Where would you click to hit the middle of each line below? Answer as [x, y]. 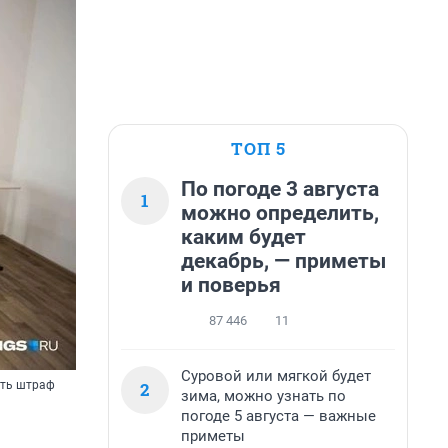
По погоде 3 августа [280, 189]
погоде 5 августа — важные [278, 416]
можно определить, [280, 213]
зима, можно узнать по [263, 396]
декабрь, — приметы [283, 261]
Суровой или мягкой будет [276, 376]
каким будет [243, 237]
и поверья [231, 285]
